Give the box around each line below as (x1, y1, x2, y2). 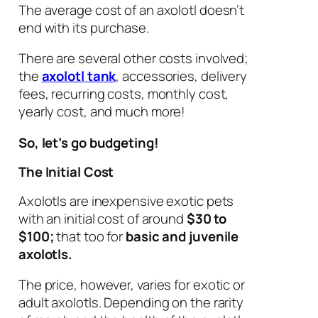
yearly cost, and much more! (18, 102, 186, 121)
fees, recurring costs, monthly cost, (18, 84, 229, 104)
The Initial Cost (18, 163, 114, 182)
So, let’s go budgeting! (18, 133, 159, 152)
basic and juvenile (126, 226, 239, 246)
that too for (56, 226, 126, 246)
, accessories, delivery (116, 67, 248, 86)
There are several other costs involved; (18, 49, 248, 68)
